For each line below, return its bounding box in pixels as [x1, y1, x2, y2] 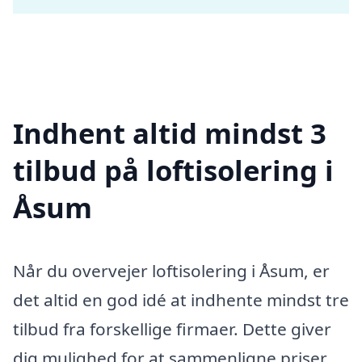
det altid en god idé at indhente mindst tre [13, 288, 349, 311]
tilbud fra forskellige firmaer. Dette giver [13, 317, 331, 340]
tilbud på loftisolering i [13, 150, 334, 189]
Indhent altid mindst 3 [13, 113, 326, 152]
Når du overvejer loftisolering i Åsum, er [13, 259, 330, 282]
